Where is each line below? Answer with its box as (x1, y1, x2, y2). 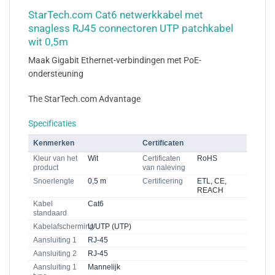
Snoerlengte (33, 177, 74, 186)
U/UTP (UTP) (88, 222, 131, 231)
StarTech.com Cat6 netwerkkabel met (28, 8, 203, 21)
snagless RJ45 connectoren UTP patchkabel (28, 21, 233, 34)
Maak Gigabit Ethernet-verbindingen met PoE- (28, 55, 201, 66)
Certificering (142, 177, 183, 186)
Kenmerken (33, 139, 74, 148)
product (33, 163, 58, 172)
